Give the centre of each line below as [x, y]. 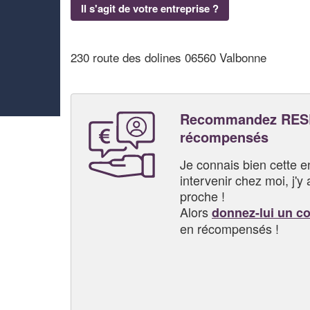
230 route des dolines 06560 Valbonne [168, 57]
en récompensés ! [229, 228]
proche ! [202, 195]
